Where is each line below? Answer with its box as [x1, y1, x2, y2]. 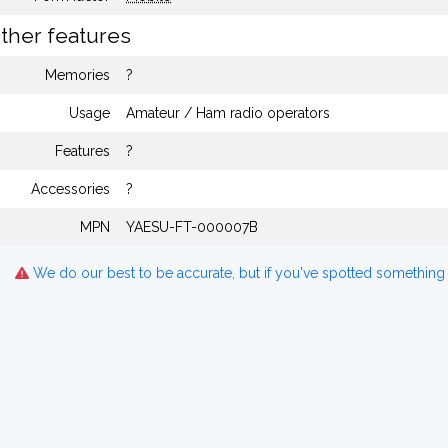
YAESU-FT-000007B [126, 219, 258, 235]
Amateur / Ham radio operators [126, 105, 330, 121]
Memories [45, 67, 110, 83]
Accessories [31, 181, 110, 197]
